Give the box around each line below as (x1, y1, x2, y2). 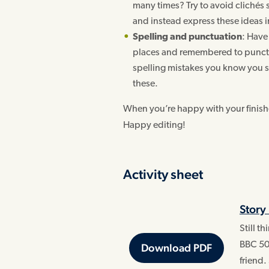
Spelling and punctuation (133, 32, 243, 42)
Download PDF (141, 241, 212, 255)
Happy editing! (123, 120, 186, 130)
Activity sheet (123, 166, 204, 183)
